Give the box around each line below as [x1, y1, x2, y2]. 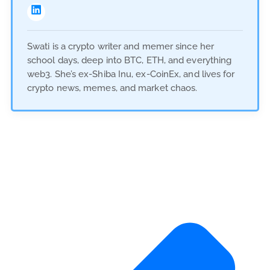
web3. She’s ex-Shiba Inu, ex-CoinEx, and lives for [27, 69, 235, 80]
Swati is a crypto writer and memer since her [27, 41, 214, 52]
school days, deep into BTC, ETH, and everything [27, 55, 232, 66]
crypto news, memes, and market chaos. [27, 83, 198, 94]
